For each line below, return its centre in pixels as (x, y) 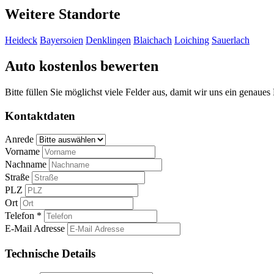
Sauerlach (231, 40)
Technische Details (50, 254)
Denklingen (108, 40)
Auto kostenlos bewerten (82, 66)
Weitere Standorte (63, 14)
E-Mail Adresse (35, 229)
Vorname (22, 152)
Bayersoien (61, 40)
